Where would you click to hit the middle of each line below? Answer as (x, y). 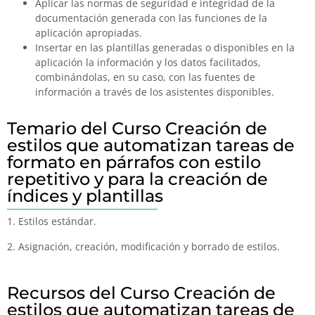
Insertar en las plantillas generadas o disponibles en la (165, 48)
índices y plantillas (85, 196)
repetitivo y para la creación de (137, 179)
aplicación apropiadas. (89, 33)
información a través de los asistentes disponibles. (155, 92)
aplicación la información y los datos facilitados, (148, 63)
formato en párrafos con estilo (134, 162)
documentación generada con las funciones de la (151, 18)
